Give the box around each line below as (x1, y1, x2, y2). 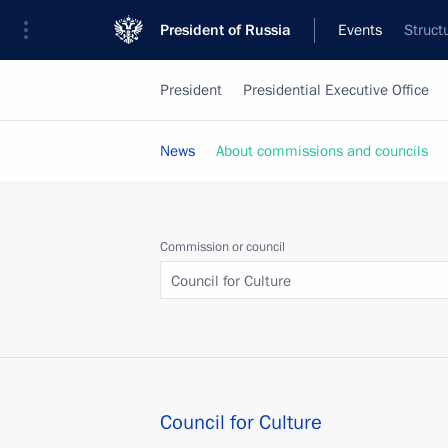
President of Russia (160, 20, 291, 40)
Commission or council (160, 238, 285, 256)
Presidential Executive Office (243, 80, 429, 100)
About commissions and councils (216, 141, 428, 161)
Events (338, 20, 382, 40)
